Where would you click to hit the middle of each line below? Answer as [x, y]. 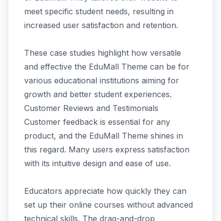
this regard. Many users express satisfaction [107, 149]
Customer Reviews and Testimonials [91, 108]
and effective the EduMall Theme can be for [107, 66]
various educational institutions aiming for [102, 80]
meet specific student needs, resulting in [99, 11]
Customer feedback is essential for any [97, 122]
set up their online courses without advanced [109, 204]
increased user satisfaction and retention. [101, 25]
